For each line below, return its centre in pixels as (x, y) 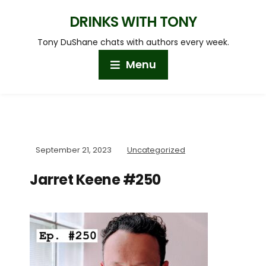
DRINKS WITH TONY (133, 22)
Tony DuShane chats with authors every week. (133, 42)
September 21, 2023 (74, 150)
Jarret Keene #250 (95, 180)
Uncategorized (156, 150)
